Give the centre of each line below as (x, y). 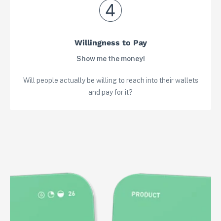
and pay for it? (110, 92)
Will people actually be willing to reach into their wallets (110, 81)
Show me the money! (110, 59)
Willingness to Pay (110, 43)
